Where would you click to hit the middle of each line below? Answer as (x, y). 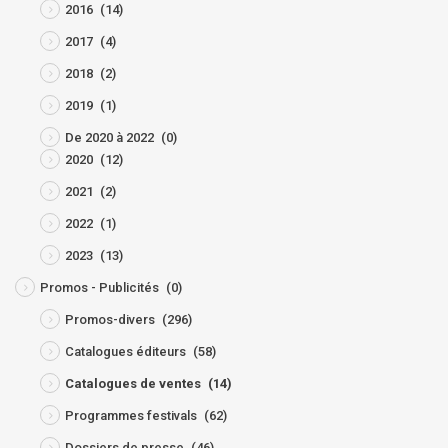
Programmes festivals (131, 416)
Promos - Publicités (99, 288)
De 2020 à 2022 (109, 138)
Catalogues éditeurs (125, 352)
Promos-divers (110, 320)
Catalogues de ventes (133, 384)
